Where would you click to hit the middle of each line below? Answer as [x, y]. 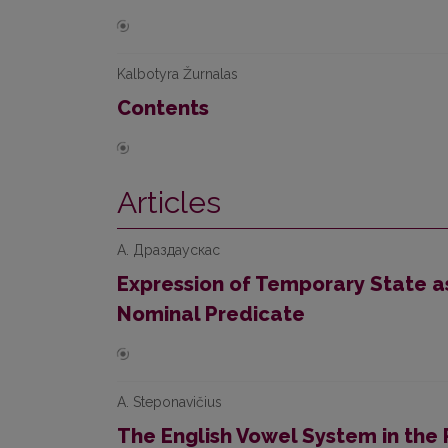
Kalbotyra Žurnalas [177, 74]
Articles [169, 202]
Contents [163, 108]
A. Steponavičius [169, 402]
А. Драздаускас [168, 250]
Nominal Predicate [211, 314]
